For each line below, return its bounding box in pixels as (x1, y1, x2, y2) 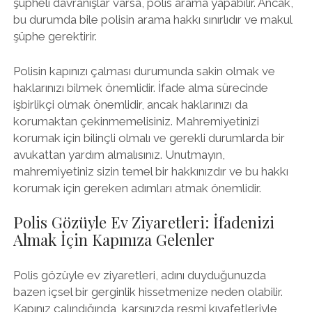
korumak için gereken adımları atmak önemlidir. (13, 180, 261, 195)
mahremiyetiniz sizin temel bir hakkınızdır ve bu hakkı (13, 164, 288, 178)
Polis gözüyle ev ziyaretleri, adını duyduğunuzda (13, 267, 266, 282)
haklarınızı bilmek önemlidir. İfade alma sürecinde (13, 80, 268, 95)
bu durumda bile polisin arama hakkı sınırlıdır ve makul (13, 13, 292, 26)
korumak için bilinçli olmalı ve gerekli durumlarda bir (13, 130, 285, 145)
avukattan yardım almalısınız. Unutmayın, (13, 147, 225, 162)
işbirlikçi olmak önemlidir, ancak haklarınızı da (13, 97, 248, 111)
